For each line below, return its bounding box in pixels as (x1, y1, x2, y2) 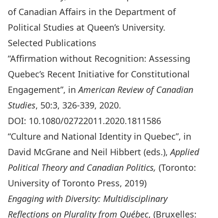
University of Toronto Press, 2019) (8, 177, 146, 189)
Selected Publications (8, 37, 96, 49)
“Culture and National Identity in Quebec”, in (8, 130, 191, 142)
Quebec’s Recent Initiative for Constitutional (8, 68, 190, 80)
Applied (170, 146, 199, 158)
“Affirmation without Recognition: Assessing (8, 53, 190, 64)
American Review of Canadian (78, 84, 193, 95)
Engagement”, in (8, 84, 78, 95)
